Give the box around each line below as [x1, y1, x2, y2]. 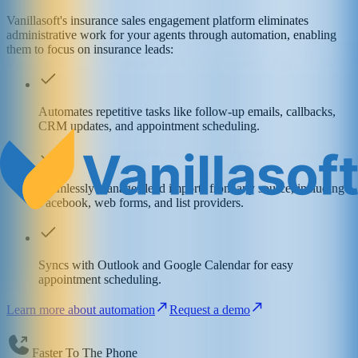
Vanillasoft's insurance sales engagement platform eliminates [6, 14, 308, 28]
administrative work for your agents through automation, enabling [6, 28, 336, 42]
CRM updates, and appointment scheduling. [38, 119, 260, 133]
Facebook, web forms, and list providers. [38, 196, 244, 210]
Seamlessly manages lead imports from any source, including [38, 181, 344, 196]
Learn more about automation [6, 303, 155, 317]
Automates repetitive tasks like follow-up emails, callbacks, [38, 105, 336, 119]
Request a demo [169, 303, 250, 317]
